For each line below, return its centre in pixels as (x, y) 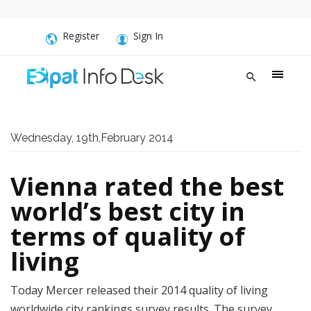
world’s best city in (128, 211)
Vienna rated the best (147, 186)
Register (81, 36)
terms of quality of (128, 236)
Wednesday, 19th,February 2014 (92, 138)
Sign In (148, 36)
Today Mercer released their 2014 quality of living (139, 290)
